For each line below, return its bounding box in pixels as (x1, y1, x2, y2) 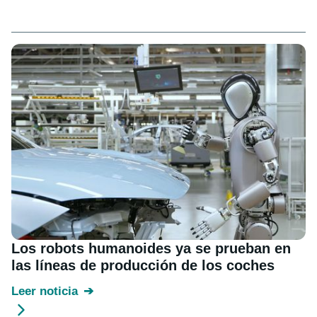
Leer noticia (11, 284, 78, 299)
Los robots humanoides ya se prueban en (11, 241, 291, 257)
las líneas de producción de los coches (11, 258, 275, 274)
